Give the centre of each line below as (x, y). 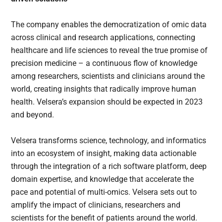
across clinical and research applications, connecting (103, 38)
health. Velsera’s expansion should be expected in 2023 (107, 102)
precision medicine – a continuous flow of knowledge (104, 63)
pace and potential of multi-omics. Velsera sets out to (104, 192)
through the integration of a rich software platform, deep (109, 166)
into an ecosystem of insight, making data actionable (104, 154)
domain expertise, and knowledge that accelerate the (103, 179)
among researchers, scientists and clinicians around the (108, 76)
